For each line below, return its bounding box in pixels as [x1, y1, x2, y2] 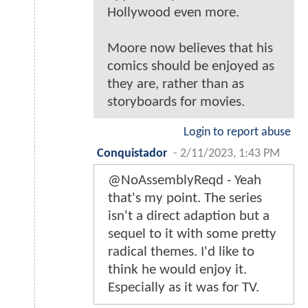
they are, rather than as [107, 76, 244, 91]
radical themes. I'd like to [108, 244, 254, 259]
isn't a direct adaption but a [108, 208, 269, 223]
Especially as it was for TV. [108, 280, 259, 295]
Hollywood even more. [107, 5, 239, 20]
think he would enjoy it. [108, 262, 247, 277]
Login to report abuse [184, 126, 291, 138]
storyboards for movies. [107, 94, 245, 109]
